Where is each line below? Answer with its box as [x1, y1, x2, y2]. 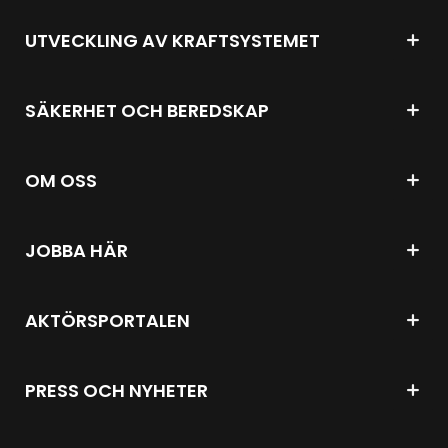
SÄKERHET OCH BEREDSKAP [25, 97, 269, 123]
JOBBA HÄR [25, 237, 128, 263]
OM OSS [25, 167, 97, 193]
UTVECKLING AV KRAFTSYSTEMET [25, 27, 320, 53]
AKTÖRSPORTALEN [25, 307, 190, 333]
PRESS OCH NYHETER [25, 377, 208, 403]
